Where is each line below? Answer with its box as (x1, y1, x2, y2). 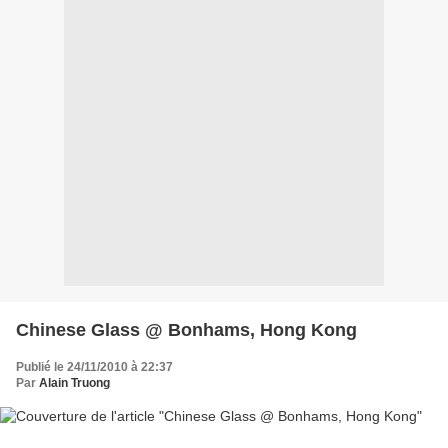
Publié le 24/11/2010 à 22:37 (16, 359, 173, 374)
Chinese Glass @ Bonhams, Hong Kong (16, 319, 357, 340)
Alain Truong (39, 375, 110, 390)
